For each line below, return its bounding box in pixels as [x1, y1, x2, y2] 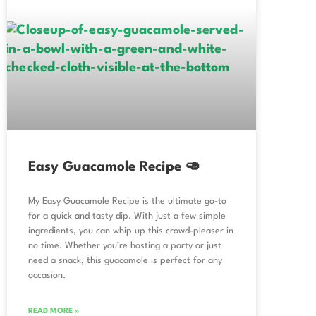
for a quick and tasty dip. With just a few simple [28, 212, 226, 221]
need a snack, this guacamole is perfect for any [28, 256, 222, 266]
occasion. [28, 271, 66, 281]
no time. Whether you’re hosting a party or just [28, 241, 221, 251]
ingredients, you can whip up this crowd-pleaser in [28, 226, 233, 236]
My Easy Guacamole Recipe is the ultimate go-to [28, 197, 226, 207]
